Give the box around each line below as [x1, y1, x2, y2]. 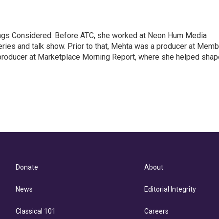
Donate [16, 163, 38, 171]
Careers [144, 207, 169, 215]
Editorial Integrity [144, 185, 197, 193]
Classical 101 [16, 207, 56, 215]
